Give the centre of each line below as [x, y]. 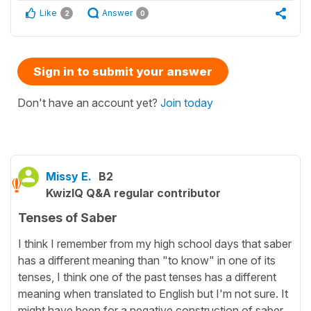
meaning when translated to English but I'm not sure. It [153, 293]
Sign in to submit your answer [123, 72]
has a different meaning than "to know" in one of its [147, 260]
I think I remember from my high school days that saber [155, 243]
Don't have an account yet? [89, 103]
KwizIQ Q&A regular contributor [133, 193]
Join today [187, 103]
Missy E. [69, 177]
